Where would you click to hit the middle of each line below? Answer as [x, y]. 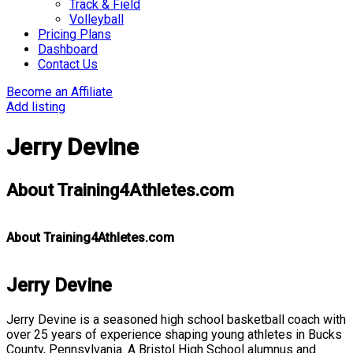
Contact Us [68, 64]
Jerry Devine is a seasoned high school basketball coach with [176, 319]
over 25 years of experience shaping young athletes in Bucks [174, 334]
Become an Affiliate [59, 91]
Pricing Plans [74, 34]
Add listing [36, 106]
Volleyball [97, 19]
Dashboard [68, 49]
